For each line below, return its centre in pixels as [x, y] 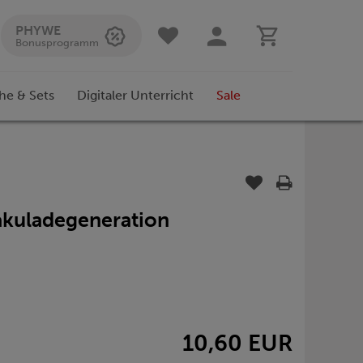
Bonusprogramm [57, 43]
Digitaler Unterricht [135, 96]
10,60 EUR [237, 343]
